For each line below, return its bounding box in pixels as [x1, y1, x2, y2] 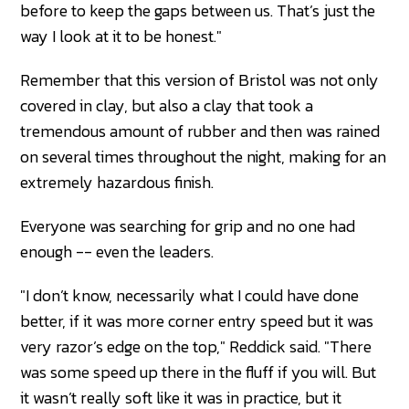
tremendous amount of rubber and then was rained [20, 119, 381, 144]
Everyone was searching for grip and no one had [20, 214, 356, 239]
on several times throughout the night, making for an [20, 144, 387, 170]
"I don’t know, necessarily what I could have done [20, 283, 360, 309]
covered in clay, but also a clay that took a [20, 93, 314, 119]
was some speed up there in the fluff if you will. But [20, 360, 377, 385]
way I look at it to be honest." [20, 24, 223, 49]
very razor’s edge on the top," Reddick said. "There [20, 334, 372, 360]
